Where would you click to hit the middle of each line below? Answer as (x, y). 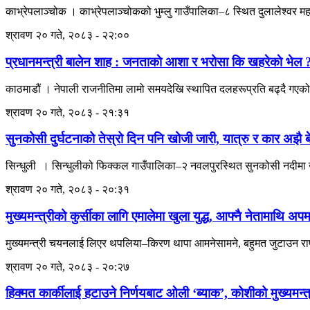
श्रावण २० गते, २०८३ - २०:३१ (67, 190)
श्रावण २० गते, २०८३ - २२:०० (67, 35)
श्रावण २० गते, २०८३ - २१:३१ (67, 112)
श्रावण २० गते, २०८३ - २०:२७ (67, 266)
